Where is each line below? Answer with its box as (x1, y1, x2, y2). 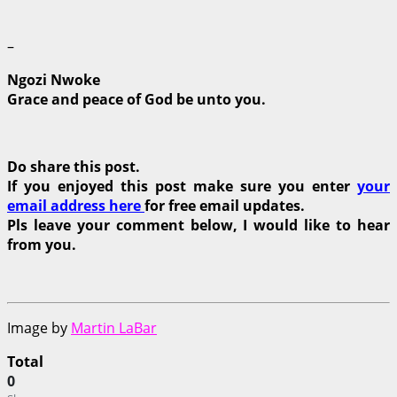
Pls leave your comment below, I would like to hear (7, 214, 390, 235)
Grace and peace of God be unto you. (7, 89, 266, 109)
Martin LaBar (71, 317, 157, 338)
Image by (7, 317, 71, 338)
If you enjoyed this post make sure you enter (7, 175, 357, 196)
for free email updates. (144, 195, 305, 215)
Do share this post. (7, 156, 140, 176)
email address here (7, 195, 144, 215)
